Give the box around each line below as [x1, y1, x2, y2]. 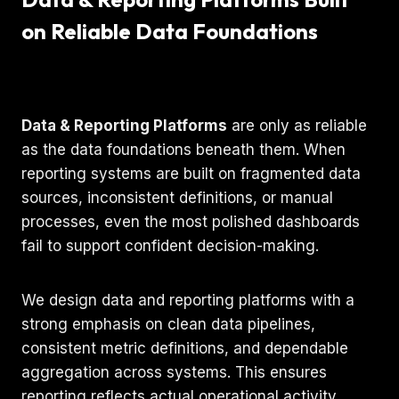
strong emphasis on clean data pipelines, [21, 314, 315, 333]
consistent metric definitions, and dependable [21, 338, 348, 357]
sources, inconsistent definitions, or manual [21, 188, 333, 207]
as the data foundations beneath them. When [21, 140, 346, 159]
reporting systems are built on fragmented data [21, 164, 361, 183]
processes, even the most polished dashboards [21, 212, 360, 231]
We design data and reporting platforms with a [21, 290, 354, 309]
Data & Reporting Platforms [21, 116, 227, 134]
